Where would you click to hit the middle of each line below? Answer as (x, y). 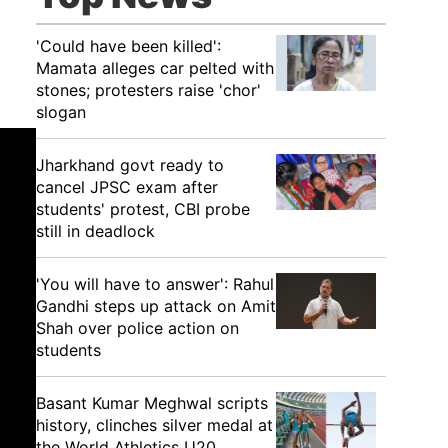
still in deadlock (95, 231)
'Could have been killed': (128, 46)
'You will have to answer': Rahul (155, 284)
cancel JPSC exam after (127, 187)
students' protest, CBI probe (143, 209)
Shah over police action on (137, 328)
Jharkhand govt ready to (130, 165)
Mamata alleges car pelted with (155, 68)
